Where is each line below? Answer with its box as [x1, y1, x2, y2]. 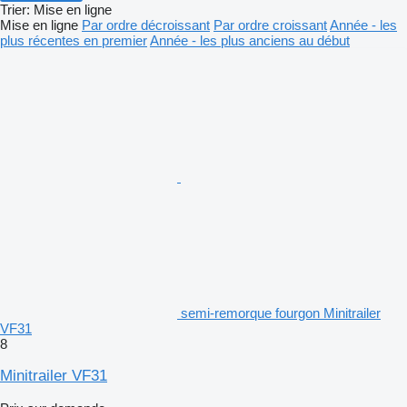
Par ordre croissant [213, 16, 327, 33]
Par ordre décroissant [82, 16, 210, 33]
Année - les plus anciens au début [150, 32, 350, 48]
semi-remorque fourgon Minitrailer [181, 304, 381, 321]
